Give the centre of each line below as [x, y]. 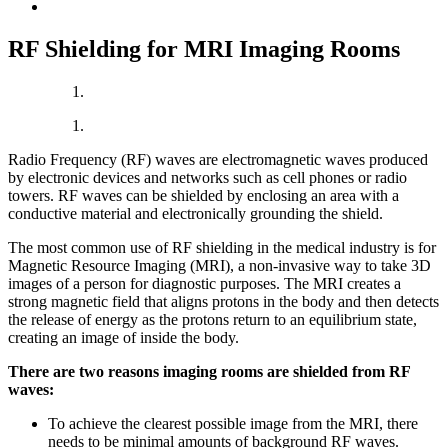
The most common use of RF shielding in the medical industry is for [222, 247]
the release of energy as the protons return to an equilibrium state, [212, 319]
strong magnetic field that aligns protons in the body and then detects [223, 301]
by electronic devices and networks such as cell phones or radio [207, 177]
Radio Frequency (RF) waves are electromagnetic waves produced [218, 159]
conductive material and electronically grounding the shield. [195, 213]
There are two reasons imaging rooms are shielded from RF [209, 371]
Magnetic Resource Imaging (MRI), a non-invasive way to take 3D [219, 265]
